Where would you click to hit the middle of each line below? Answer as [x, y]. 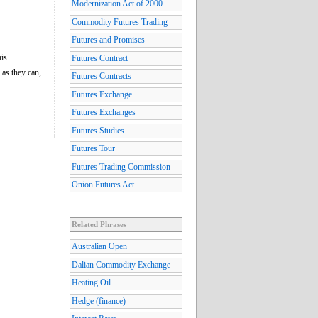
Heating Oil [91, 283]
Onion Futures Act [103, 185]
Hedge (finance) [99, 301]
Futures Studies [98, 130]
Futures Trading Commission [121, 166]
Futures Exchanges [104, 113]
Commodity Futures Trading [120, 22]
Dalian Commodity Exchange [121, 264]
